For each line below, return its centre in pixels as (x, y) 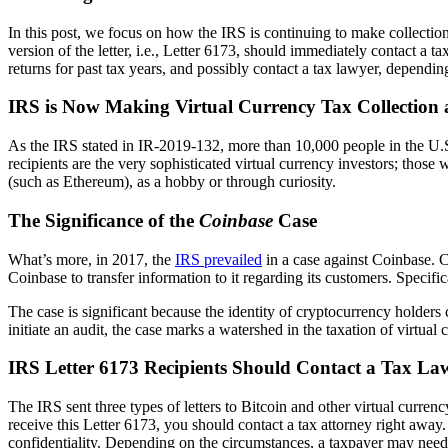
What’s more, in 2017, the (91, 259)
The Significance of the (103, 220)
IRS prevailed (218, 259)
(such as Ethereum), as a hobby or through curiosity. (176, 182)
